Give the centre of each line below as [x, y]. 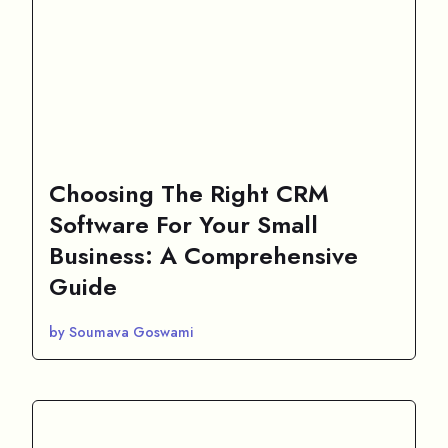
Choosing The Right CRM [189, 193]
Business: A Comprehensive [203, 255]
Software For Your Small [183, 224]
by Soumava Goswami [121, 331]
